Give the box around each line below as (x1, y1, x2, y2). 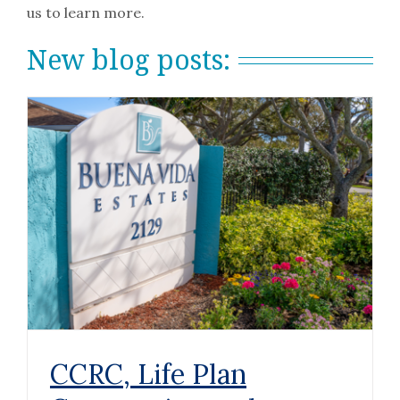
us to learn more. (26, 3, 145, 21)
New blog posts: (26, 40, 230, 78)
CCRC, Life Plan (49, 356, 246, 391)
